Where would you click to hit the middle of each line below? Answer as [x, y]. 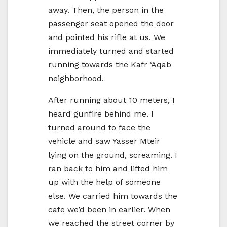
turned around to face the [99, 128]
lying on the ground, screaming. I [113, 155]
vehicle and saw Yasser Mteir [104, 141]
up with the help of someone [104, 182]
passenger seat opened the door [111, 24]
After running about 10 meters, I [111, 100]
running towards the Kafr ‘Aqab [110, 65]
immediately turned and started [111, 51]
